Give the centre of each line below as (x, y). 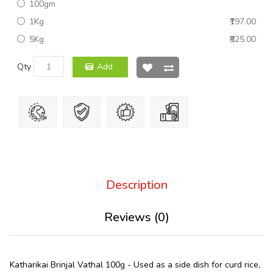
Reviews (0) (136, 217)
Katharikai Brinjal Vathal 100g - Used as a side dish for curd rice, (135, 264)
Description (136, 185)
